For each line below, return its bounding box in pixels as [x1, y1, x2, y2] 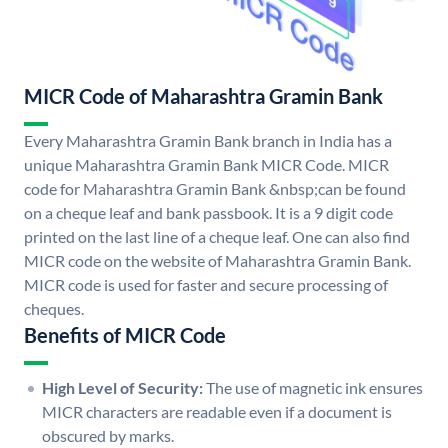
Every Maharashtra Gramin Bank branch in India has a [24, 131, 392, 151]
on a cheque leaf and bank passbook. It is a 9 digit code [24, 203, 393, 223]
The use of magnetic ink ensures [206, 378, 423, 398]
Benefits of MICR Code [24, 323, 226, 348]
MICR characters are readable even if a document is [42, 402, 392, 422]
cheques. [24, 299, 84, 319]
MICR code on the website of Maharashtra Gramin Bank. [24, 251, 411, 271]
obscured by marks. [42, 426, 174, 446]
